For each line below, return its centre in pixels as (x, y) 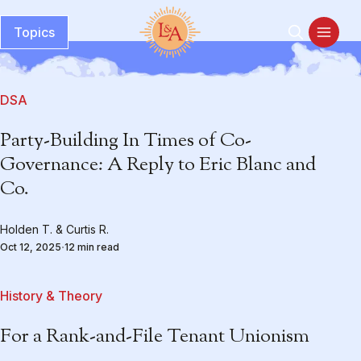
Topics (34, 32)
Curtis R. (87, 229)
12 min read (92, 247)
